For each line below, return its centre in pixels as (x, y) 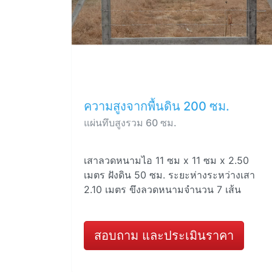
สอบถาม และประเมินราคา (164, 235)
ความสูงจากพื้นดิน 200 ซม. (157, 106)
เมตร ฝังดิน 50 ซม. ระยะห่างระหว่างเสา (169, 175)
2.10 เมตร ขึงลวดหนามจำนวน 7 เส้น (162, 189)
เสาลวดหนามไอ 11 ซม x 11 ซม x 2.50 (166, 160)
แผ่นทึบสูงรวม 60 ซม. (130, 122)
